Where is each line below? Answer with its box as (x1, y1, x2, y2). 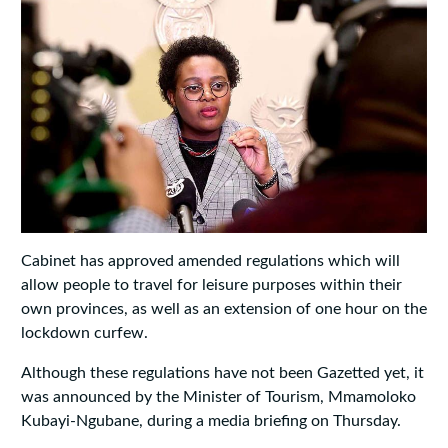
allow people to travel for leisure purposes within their (20, 277, 402, 294)
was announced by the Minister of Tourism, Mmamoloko (20, 389, 416, 406)
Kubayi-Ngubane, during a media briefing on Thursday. (20, 413, 401, 430)
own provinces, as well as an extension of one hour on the (20, 301, 427, 318)
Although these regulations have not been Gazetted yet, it (20, 365, 424, 382)
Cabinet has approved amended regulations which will (20, 253, 400, 270)
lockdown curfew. (20, 325, 148, 342)
